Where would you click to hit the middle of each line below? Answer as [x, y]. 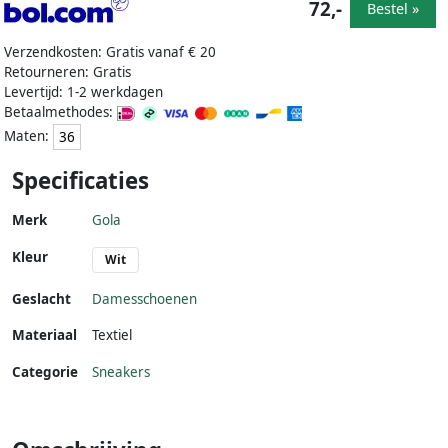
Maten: [28, 135]
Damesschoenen [144, 299]
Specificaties [80, 181]
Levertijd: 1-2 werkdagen [83, 92]
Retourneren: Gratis [67, 72]
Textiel [112, 335]
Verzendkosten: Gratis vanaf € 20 [110, 52]
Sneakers [121, 372]
